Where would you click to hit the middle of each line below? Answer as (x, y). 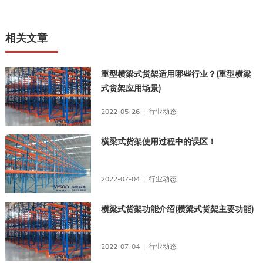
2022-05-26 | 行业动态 (139, 111)
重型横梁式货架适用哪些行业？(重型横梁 (176, 74)
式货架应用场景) (131, 88)
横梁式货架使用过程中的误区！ (159, 141)
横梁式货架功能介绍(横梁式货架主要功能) (178, 209)
